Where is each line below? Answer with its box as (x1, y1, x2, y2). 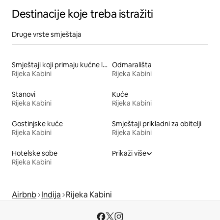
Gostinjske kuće (12, 119, 63, 129)
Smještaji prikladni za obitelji (112, 119, 201, 129)
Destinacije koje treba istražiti (12, 7, 153, 22)
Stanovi (12, 90, 35, 99)
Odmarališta (112, 60, 152, 70)
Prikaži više (112, 149, 146, 158)
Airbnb (12, 190, 36, 200)
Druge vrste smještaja (12, 30, 82, 39)
